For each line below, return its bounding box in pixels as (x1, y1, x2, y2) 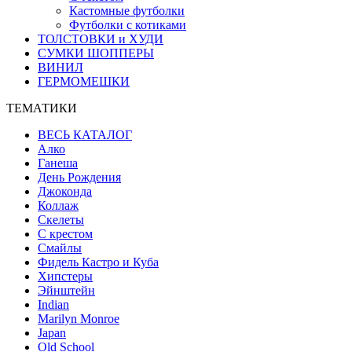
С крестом (38, 227, 93, 241)
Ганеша (38, 156, 78, 170)
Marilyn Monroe (38, 312, 119, 326)
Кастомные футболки (69, 4, 185, 18)
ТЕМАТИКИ (6, 101, 77, 115)
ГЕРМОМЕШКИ (38, 75, 130, 89)
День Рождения (38, 170, 121, 185)
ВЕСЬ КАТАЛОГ (38, 128, 132, 142)
